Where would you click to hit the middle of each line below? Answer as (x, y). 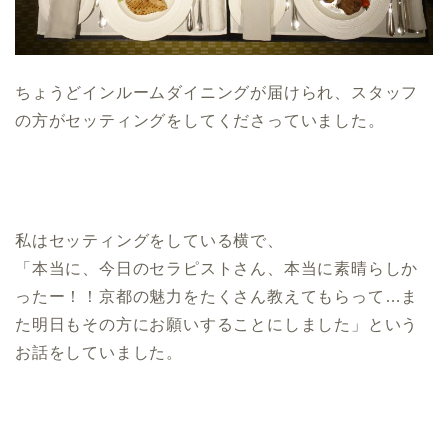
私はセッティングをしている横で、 (149, 241)
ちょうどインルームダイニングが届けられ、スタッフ (217, 93)
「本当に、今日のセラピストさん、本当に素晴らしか (217, 269)
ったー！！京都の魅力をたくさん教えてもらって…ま (217, 297)
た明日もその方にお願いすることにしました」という (217, 325)
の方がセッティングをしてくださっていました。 (200, 121)
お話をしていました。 (99, 353)
